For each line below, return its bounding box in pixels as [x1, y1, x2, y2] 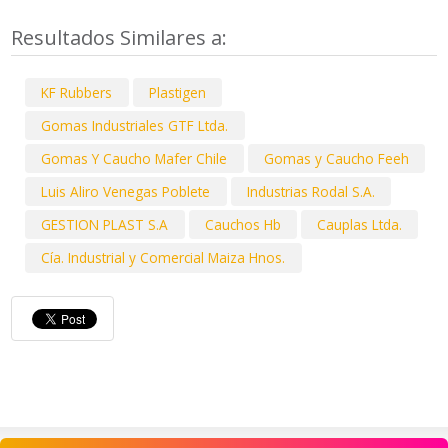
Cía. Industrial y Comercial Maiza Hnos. [41, 248, 286, 268]
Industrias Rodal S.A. [246, 182, 375, 202]
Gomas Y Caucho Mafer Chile [41, 149, 228, 169]
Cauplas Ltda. [317, 215, 403, 235]
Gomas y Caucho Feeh [263, 149, 409, 169]
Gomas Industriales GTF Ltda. [41, 115, 229, 135]
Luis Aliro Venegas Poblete [41, 182, 211, 202]
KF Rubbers [41, 82, 113, 102]
